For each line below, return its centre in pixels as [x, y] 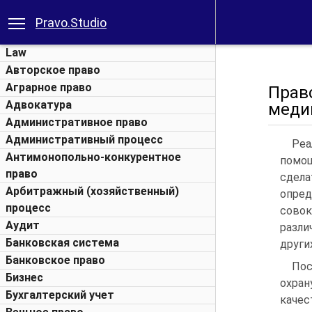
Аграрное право [49, 87]
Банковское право [55, 260]
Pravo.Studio [71, 23]
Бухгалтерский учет [60, 295]
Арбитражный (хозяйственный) [92, 191]
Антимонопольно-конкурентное [93, 157]
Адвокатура [39, 105]
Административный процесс [84, 140]
